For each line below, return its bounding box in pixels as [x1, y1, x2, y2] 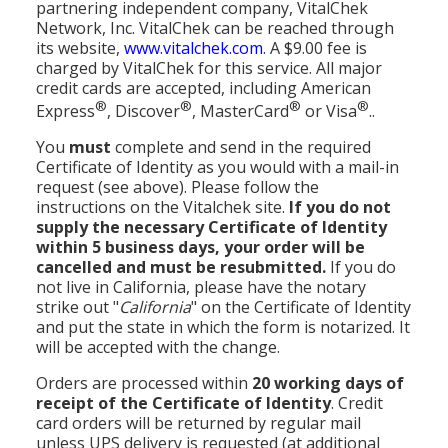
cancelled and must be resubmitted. [36, 256, 326, 279]
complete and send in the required [111, 136, 371, 159]
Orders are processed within [36, 372, 252, 395]
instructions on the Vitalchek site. [36, 196, 289, 219]
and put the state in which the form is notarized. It [36, 316, 410, 339]
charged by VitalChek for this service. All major [36, 57, 382, 80]
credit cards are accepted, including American [36, 77, 371, 100]
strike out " [36, 296, 119, 319]
